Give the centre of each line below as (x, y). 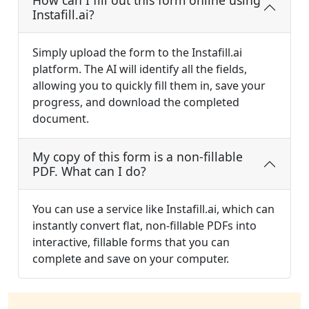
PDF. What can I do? (89, 171)
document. (61, 119)
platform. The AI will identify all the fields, (140, 69)
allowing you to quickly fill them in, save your (149, 86)
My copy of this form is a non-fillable (138, 157)
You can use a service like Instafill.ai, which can (153, 209)
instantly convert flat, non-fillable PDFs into (144, 226)
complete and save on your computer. (131, 259)
